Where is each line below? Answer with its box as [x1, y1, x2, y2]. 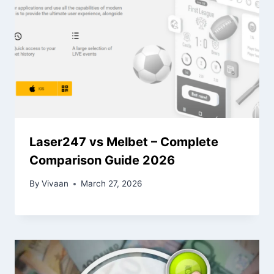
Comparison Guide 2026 [29, 152, 175, 168]
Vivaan [42, 179, 69, 189]
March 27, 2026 [81, 179, 143, 189]
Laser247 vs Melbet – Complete [29, 134, 218, 149]
